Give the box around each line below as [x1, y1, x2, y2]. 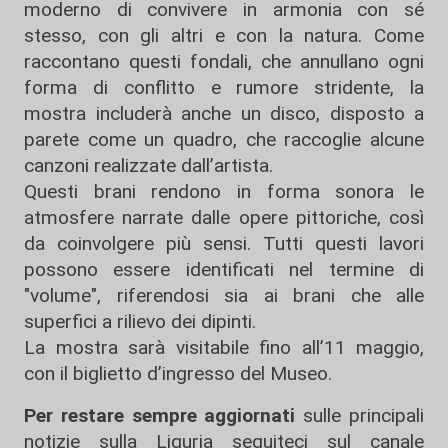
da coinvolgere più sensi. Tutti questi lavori [24, 231, 424, 255]
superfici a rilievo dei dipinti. [24, 309, 256, 333]
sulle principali [295, 403, 425, 427]
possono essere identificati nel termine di [24, 257, 424, 281]
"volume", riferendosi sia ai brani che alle [24, 283, 424, 307]
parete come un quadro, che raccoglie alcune [24, 127, 424, 151]
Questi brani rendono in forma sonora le [24, 179, 424, 203]
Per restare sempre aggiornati [24, 403, 296, 427]
